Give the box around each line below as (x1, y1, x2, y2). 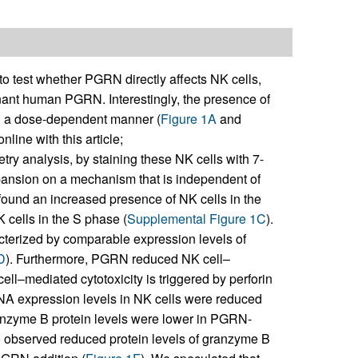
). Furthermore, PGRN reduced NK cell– (5, 249, 230, 268)
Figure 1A (160, 109, 217, 129)
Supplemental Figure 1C (126, 209, 266, 229)
